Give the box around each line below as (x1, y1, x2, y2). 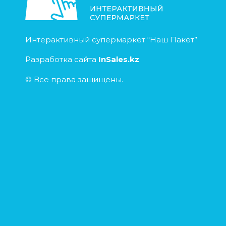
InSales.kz (98, 54, 139, 64)
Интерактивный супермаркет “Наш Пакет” (25, 34, 197, 44)
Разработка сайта (25, 54, 98, 64)
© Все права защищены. (25, 74, 123, 84)
